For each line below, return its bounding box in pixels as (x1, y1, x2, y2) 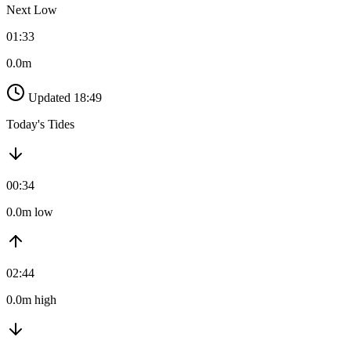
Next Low (6, 3, 57, 17)
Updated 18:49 (28, 91, 102, 105)
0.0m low (6, 205, 53, 219)
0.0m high (6, 293, 56, 307)
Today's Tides (6, 118, 74, 132)
